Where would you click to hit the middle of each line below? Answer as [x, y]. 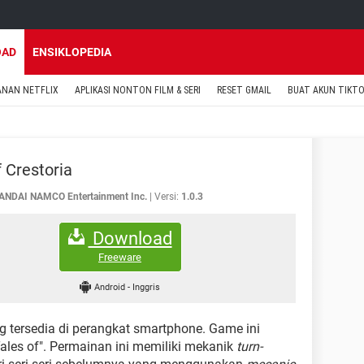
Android [110, 287]
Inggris [146, 287]
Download [130, 238]
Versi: [167, 197]
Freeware [120, 257]
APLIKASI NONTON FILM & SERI [138, 90]
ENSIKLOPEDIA [72, 52]
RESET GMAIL [244, 90]
